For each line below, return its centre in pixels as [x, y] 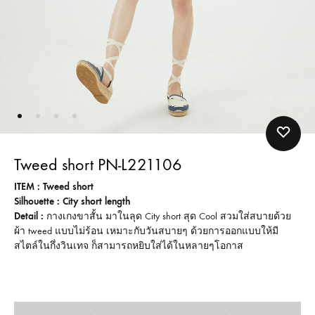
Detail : [29, 216]
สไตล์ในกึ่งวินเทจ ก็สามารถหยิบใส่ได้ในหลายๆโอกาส [129, 245]
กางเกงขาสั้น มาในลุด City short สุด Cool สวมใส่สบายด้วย [167, 216]
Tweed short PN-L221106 [98, 164]
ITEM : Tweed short [54, 186]
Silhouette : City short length [72, 201]
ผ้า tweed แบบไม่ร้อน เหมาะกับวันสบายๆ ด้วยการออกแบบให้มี [146, 231]
